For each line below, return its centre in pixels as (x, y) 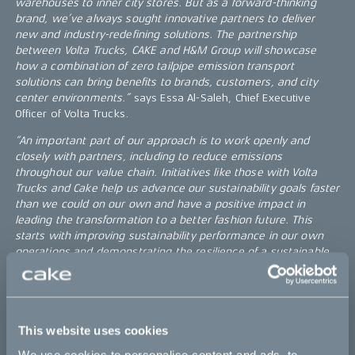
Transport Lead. (55, 284)
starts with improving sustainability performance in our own (169, 236)
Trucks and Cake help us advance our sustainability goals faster (177, 189)
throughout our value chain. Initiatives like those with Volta (166, 173)
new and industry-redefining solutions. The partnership (156, 35)
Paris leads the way (73, 311)
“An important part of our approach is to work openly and (162, 141)
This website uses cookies (94, 330)
